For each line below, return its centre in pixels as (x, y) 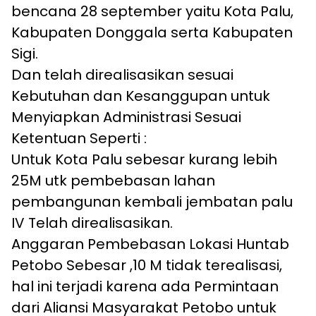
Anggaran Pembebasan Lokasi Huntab (150, 244)
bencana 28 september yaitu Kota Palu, (152, 12)
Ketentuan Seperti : (79, 139)
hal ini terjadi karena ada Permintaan (145, 287)
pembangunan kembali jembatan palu (152, 202)
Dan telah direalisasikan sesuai (122, 75)
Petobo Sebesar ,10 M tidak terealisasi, (147, 266)
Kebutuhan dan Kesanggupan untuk (141, 96)
